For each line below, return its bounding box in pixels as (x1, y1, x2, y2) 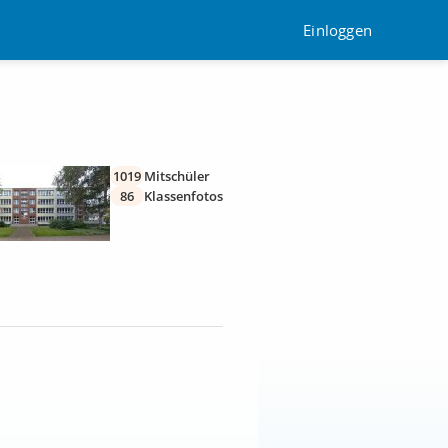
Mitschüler (144, 167, 210, 185)
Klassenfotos (144, 187, 223, 205)
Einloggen (303, 19, 372, 40)
